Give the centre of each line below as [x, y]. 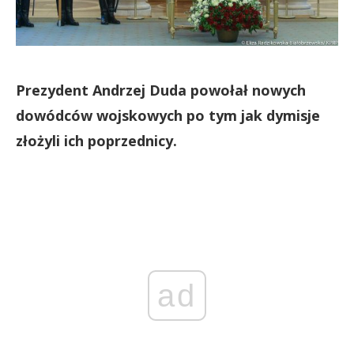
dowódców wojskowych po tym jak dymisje [168, 115]
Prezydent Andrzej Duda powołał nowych [161, 90]
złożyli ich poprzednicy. [96, 141]
